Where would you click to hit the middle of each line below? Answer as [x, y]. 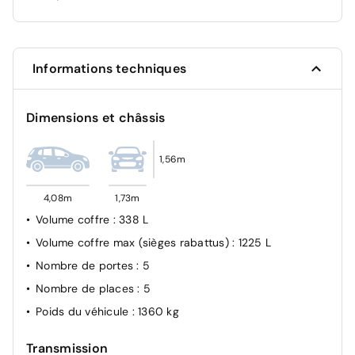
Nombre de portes [86, 266]
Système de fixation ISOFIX [107, 10]
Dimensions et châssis [96, 118]
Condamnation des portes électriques [136, 33]
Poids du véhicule [84, 312]
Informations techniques [109, 69]
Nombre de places [87, 289]
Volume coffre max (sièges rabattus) [134, 243]
